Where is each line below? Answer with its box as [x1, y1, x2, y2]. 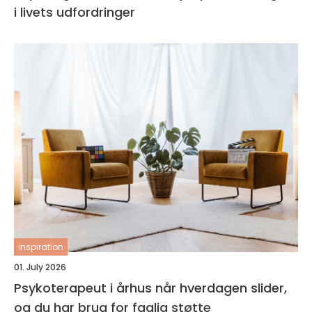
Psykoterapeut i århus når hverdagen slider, [14, 279, 155, 297]
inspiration [18, 241, 63, 253]
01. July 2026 [14, 261, 66, 274]
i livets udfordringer [14, 3, 135, 22]
